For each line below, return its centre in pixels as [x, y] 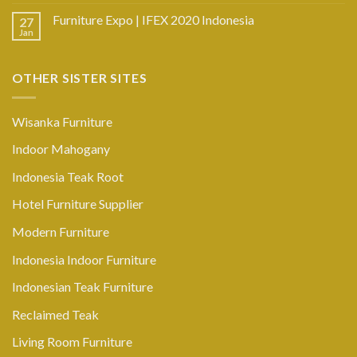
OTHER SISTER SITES [80, 78]
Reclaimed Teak [55, 314]
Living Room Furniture [72, 342]
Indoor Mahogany [61, 149]
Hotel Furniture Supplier [78, 204]
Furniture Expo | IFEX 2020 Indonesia [153, 20]
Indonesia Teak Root [68, 176]
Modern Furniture [61, 231]
